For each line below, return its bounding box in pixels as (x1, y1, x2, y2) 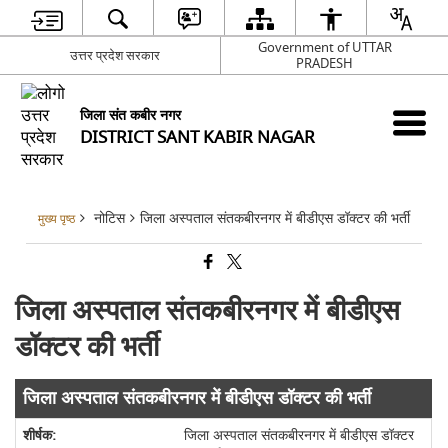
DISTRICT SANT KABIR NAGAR (80, 125, 316, 150)
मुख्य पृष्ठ (38, 211, 75, 228)
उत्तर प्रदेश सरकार (70, 45, 161, 65)
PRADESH (296, 53, 353, 73)
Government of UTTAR (257, 37, 392, 57)
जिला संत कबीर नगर (80, 105, 182, 126)
